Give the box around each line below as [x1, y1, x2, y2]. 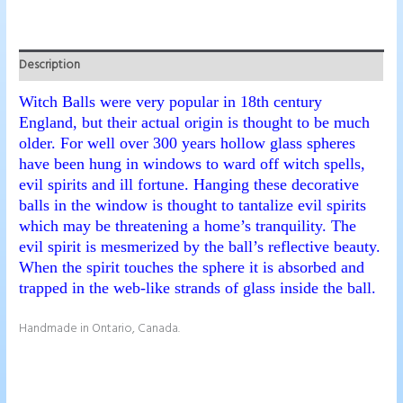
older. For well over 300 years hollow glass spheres [19, 134, 356, 153]
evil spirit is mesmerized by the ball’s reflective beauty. [19, 237, 381, 256]
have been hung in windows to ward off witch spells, [19, 155, 366, 174]
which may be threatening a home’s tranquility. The [19, 217, 357, 236]
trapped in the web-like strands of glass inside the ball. [19, 279, 377, 298]
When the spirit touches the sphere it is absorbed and [19, 258, 365, 277]
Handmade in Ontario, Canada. [19, 319, 181, 339]
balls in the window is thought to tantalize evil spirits [19, 196, 367, 215]
